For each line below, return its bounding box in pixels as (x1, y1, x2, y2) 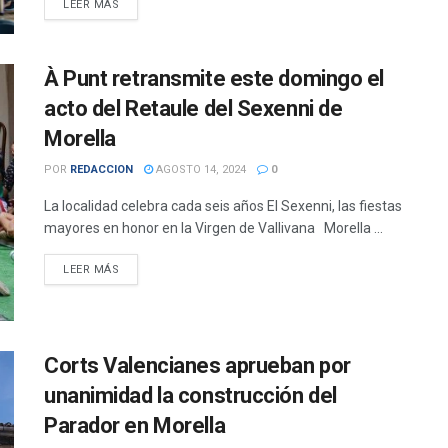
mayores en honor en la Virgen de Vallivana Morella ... (44, 219, 383, 236)
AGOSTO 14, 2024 (153, 162, 246, 176)
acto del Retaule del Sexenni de (44, 95, 343, 121)
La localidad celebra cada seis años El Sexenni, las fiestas (44, 197, 402, 214)
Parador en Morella (44, 413, 226, 439)
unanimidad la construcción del (44, 383, 337, 409)
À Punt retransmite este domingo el (44, 65, 385, 91)
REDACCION (70, 162, 133, 176)
